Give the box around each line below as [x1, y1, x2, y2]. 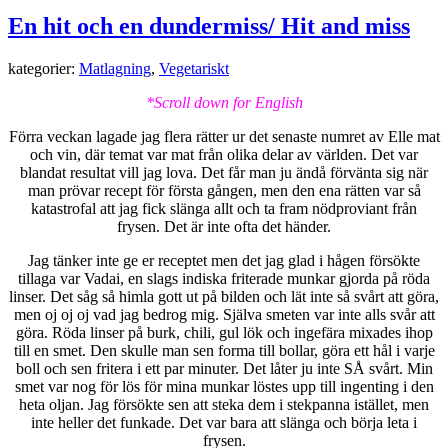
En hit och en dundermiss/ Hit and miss [8, 12, 410, 39]
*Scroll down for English [145, 93, 303, 111]
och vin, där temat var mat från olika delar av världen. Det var [30, 145, 418, 163]
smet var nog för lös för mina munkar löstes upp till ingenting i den [14, 377, 434, 395]
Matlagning [79, 59, 151, 77]
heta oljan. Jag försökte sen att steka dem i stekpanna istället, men [19, 395, 429, 413]
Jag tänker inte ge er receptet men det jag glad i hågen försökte [28, 251, 420, 269]
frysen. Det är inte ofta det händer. [117, 217, 331, 235]
